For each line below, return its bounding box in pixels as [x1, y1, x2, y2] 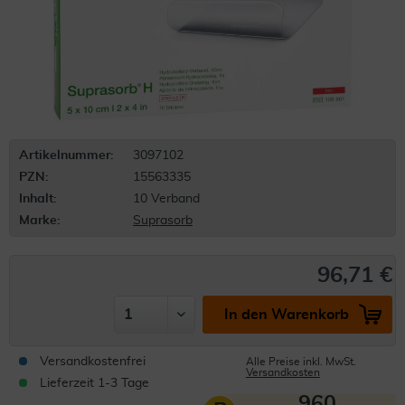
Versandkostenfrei [40, 355, 146, 368]
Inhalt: [19, 193, 57, 205]
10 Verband [133, 193, 200, 205]
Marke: [19, 214, 61, 227]
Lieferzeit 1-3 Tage [40, 377, 149, 390]
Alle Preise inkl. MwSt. [245, 356, 356, 367]
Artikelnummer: [19, 149, 114, 162]
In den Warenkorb [223, 307, 349, 322]
